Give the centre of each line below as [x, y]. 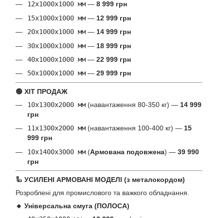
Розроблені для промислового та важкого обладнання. [102, 192]
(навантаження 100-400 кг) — [135, 128]
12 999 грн [114, 18]
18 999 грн [114, 45]
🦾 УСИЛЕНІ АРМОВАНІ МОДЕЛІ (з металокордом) [100, 179]
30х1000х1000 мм [56, 45]
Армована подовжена [127, 152]
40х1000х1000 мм [56, 59]
